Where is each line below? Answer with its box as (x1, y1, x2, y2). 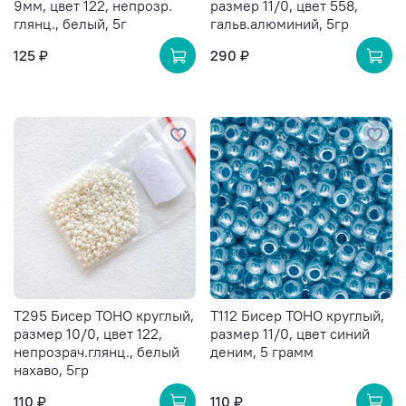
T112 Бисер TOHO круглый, (210, 306, 384, 325)
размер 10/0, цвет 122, (14, 324, 162, 343)
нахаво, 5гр (14, 361, 89, 380)
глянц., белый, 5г (14, 14, 127, 34)
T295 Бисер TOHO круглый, (14, 306, 194, 325)
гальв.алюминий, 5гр (210, 14, 349, 34)
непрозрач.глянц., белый (14, 343, 179, 362)
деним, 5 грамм (210, 343, 314, 362)
